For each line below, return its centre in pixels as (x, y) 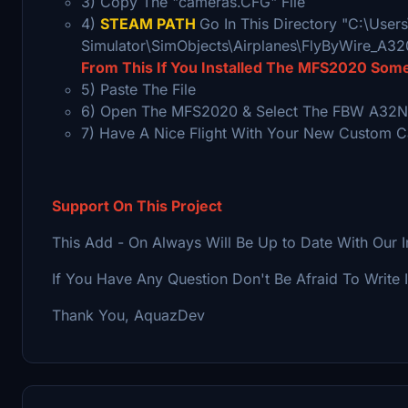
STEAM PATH (150, 23)
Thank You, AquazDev (128, 315)
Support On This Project (137, 205)
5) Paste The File (138, 89)
